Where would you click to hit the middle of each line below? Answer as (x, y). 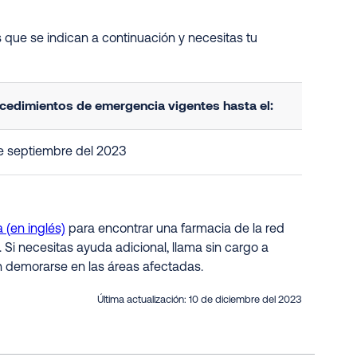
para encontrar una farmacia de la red (175, 229)
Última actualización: (143, 300)
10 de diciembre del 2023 (245, 300)
